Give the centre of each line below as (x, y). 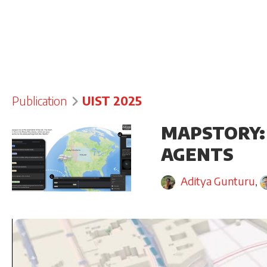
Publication (40, 101)
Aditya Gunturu (218, 181)
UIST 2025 (112, 101)
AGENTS (197, 154)
